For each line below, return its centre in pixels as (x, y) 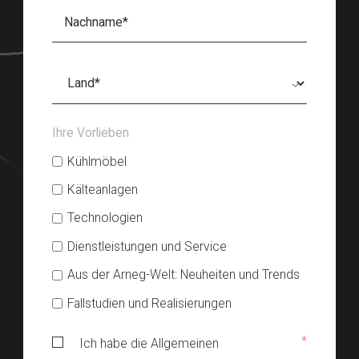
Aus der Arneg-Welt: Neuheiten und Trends (184, 275)
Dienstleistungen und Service (147, 246)
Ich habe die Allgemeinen (149, 343)
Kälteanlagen (103, 189)
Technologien (105, 218)
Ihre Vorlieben (91, 132)
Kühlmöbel (97, 161)
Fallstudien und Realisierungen (150, 303)
